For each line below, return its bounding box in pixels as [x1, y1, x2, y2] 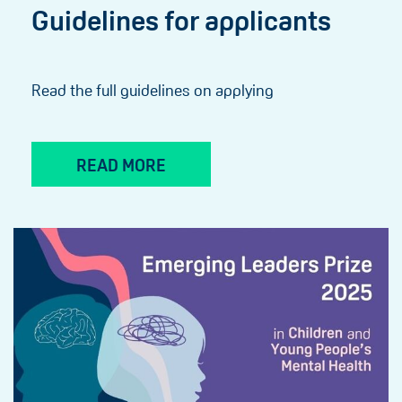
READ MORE [76, 156, 166, 176]
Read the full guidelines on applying [31, 82, 274, 100]
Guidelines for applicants [31, 5, 331, 38]
